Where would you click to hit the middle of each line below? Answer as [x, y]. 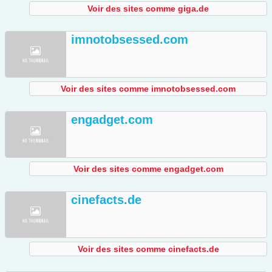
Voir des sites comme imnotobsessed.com [148, 89]
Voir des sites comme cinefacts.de [148, 249]
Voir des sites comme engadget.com [148, 169]
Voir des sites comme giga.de [148, 9]
